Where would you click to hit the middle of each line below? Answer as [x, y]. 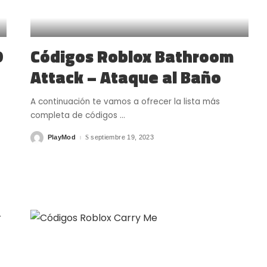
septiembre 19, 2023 [122, 137]
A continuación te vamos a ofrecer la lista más [125, 101]
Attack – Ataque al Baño [125, 77]
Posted [41, 140]
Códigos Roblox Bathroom [132, 56]
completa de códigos [75, 115]
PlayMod [62, 137]
